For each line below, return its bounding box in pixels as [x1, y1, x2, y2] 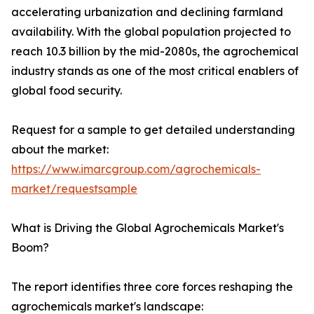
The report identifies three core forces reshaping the [11, 280, 293, 294]
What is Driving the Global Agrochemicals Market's [11, 221, 284, 235]
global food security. [11, 83, 122, 98]
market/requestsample [11, 182, 137, 196]
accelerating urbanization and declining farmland [11, 5, 283, 20]
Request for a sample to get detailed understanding [11, 123, 295, 137]
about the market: [11, 142, 109, 157]
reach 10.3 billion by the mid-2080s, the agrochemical [11, 44, 299, 59]
